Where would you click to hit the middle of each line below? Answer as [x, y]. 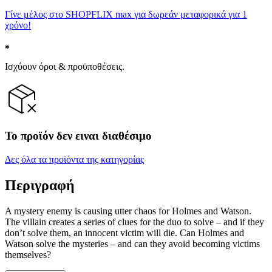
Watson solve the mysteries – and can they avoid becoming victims [132, 243]
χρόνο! [18, 25]
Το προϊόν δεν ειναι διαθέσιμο [78, 136]
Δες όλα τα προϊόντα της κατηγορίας [74, 160]
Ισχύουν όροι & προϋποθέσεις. [65, 66]
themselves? [28, 254]
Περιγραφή [40, 185]
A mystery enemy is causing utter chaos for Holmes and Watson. [128, 211]
